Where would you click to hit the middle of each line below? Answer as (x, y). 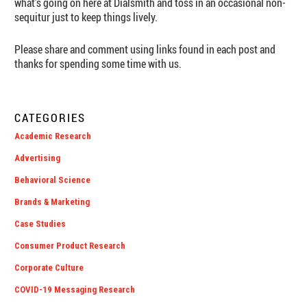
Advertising (38, 158)
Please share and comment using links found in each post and (145, 50)
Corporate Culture (49, 268)
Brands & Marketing (52, 202)
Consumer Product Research (70, 246)
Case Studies (40, 224)
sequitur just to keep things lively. (86, 17)
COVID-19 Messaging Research (75, 290)
